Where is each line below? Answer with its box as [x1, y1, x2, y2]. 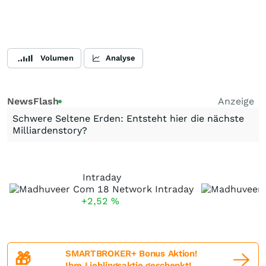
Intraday [82, 172, 121, 183]
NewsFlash [7, 96, 59, 107]
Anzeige [218, 96, 254, 107]
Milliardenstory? [12, 125, 87, 136]
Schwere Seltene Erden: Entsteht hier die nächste [12, 113, 244, 124]
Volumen [40, 53, 74, 62]
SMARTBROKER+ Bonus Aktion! [65, 248, 197, 259]
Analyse [106, 53, 135, 62]
